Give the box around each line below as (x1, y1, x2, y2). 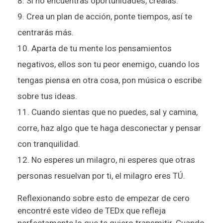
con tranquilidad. (17, 138, 80, 149)
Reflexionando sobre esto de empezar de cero (17, 193, 190, 203)
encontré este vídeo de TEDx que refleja (17, 205, 166, 216)
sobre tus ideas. (17, 91, 77, 101)
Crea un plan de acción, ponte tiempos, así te (26, 11, 192, 21)
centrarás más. (17, 27, 74, 37)
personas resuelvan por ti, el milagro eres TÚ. (17, 170, 185, 181)
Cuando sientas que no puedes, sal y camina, (31, 107, 198, 117)
